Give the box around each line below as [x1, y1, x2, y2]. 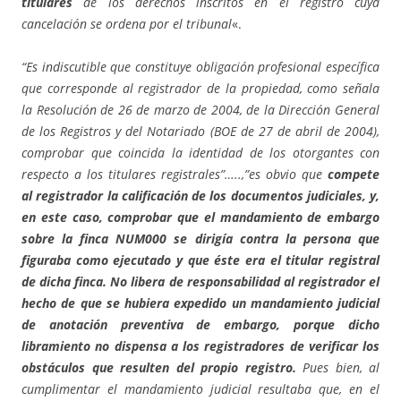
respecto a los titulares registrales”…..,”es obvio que [21, 166, 328, 183]
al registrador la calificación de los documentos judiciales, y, [21, 187, 380, 205]
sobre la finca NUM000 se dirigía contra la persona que [21, 230, 380, 248]
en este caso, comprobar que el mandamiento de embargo [21, 209, 380, 226]
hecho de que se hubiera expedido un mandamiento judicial [21, 294, 380, 312]
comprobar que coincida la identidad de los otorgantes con [21, 144, 380, 162]
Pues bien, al [295, 359, 380, 377]
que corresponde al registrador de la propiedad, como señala [21, 80, 380, 98]
